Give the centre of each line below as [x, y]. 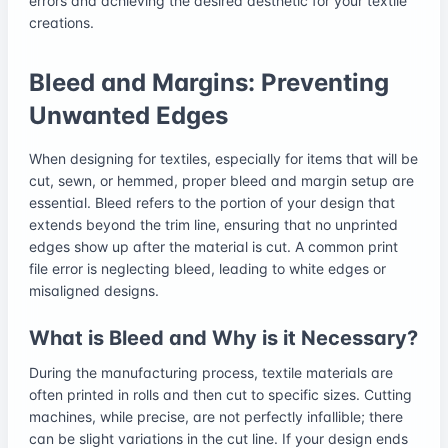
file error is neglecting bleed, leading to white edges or [207, 268]
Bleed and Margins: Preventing [209, 82]
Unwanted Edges [128, 115]
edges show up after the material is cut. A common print [213, 246]
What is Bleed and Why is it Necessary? [223, 337]
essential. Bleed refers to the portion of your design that [212, 202]
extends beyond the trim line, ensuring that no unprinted [213, 224]
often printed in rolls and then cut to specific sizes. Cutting [220, 394]
